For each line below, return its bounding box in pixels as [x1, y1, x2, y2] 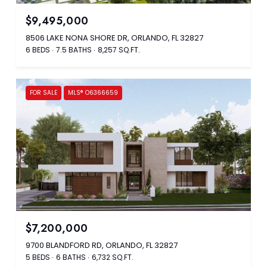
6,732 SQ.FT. [92, 252, 133, 262]
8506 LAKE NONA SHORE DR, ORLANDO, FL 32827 [26, 32, 203, 44]
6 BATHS [56, 252, 86, 262]
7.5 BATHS [56, 44, 92, 55]
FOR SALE [30, 88, 57, 97]
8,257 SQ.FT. [98, 44, 140, 55]
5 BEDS [26, 252, 50, 262]
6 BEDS [26, 44, 50, 55]
